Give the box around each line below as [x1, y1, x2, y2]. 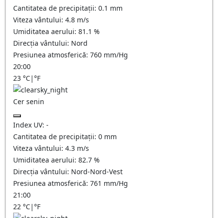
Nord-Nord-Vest [71, 167, 123, 176]
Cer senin [13, 97, 44, 106]
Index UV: [13, 120, 46, 129]
